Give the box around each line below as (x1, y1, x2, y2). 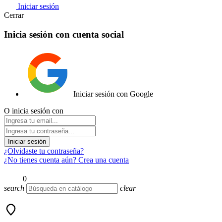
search (4, 184, 24, 193)
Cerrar (4, 10, 24, 19)
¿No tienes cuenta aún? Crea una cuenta (4, 156, 129, 165)
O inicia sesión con (4, 107, 63, 115)
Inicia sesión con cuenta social (4, 29, 124, 40)
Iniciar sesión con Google (73, 90, 153, 99)
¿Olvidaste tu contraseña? (4, 147, 84, 156)
